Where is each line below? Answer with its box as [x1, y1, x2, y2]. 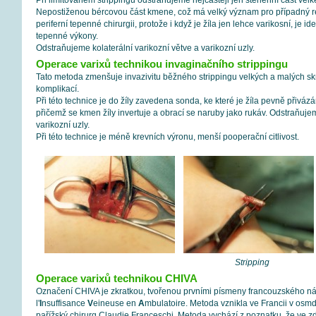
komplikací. [35, 84, 79, 94]
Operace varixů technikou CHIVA [35, 272, 197, 284]
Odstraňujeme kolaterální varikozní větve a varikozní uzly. [35, 43, 255, 53]
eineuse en [92, 298, 138, 308]
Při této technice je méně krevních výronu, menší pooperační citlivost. [35, 132, 299, 142]
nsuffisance [41, 298, 87, 308]
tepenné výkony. [35, 31, 98, 41]
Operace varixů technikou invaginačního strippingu [35, 58, 288, 70]
